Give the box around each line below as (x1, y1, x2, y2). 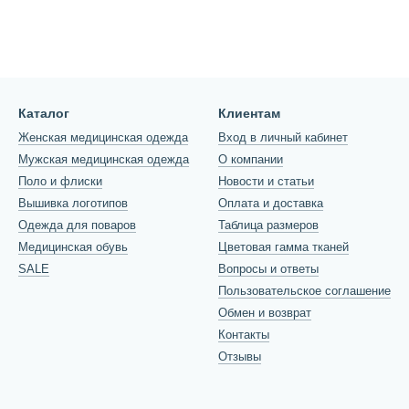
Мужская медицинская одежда (18, 152, 189, 166)
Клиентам (218, 106, 280, 121)
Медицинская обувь (18, 240, 128, 254)
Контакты (218, 328, 269, 341)
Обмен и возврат (218, 306, 311, 320)
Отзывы (218, 350, 261, 363)
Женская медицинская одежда (18, 131, 188, 144)
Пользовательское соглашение (218, 284, 391, 298)
